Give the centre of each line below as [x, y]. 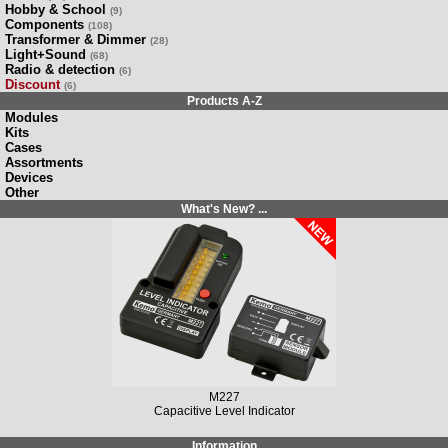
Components [44, 24]
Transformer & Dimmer [75, 39]
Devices [29, 177]
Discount [32, 84]
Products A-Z [224, 100]
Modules [31, 117]
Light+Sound [45, 54]
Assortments [44, 162]
